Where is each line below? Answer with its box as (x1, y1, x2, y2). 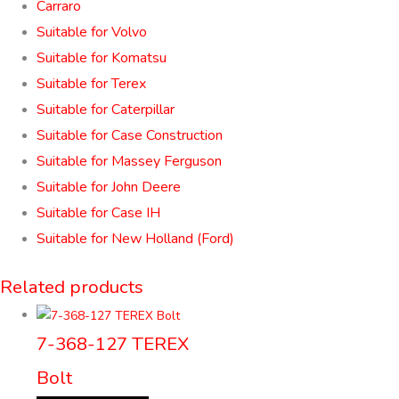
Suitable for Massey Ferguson (37, 151, 223, 171)
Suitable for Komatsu (37, 47, 167, 68)
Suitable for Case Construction (37, 125, 224, 145)
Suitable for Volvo (37, 21, 148, 42)
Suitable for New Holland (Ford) (37, 228, 235, 248)
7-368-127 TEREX (37, 331, 190, 357)
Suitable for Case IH (37, 202, 161, 223)
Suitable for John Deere (37, 176, 182, 197)
